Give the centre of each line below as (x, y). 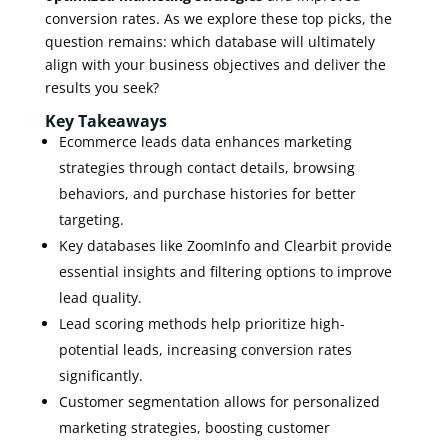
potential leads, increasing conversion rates (205, 350)
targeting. (91, 220)
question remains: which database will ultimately (209, 42)
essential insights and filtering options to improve (225, 272)
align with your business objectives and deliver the (215, 65)
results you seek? (101, 88)
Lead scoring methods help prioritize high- (201, 324)
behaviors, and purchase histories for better (207, 194)
